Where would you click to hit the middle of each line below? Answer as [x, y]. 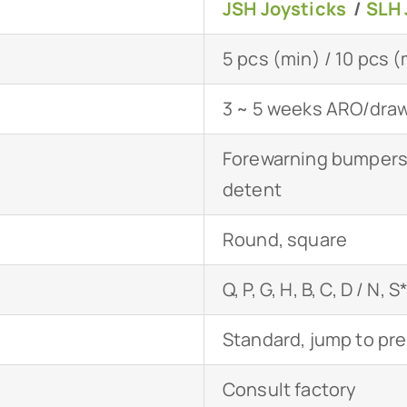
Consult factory [289, 390]
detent [252, 190]
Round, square [285, 240]
